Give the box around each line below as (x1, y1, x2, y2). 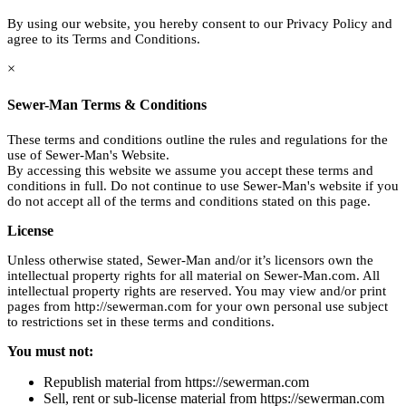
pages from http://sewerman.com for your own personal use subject (7, 298, 388, 314)
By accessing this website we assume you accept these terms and (7, 162, 373, 178)
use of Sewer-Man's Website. (7, 147, 169, 162)
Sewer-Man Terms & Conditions (7, 96, 207, 112)
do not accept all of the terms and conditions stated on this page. (7, 193, 371, 208)
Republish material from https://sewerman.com (43, 373, 309, 390)
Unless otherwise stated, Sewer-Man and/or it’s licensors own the (7, 252, 373, 267)
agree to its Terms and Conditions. (7, 32, 200, 47)
